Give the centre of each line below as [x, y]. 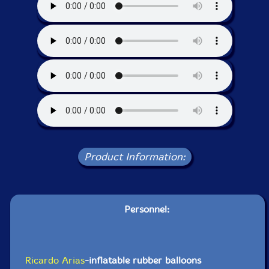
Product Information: [134, 157]
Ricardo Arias [55, 261]
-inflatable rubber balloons [143, 261]
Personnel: [147, 210]
